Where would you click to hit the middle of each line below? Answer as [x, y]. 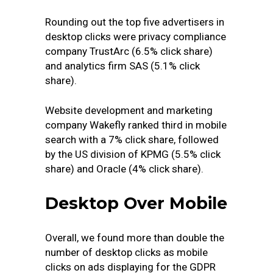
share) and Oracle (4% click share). [124, 169]
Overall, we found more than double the [135, 238]
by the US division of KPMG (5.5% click [133, 154]
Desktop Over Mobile [136, 203]
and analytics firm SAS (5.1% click [122, 66]
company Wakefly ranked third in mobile [136, 125]
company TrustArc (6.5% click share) [129, 51]
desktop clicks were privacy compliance [136, 37]
